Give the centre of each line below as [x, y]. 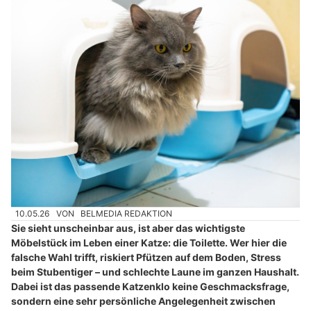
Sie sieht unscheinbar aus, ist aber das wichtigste [128, 228]
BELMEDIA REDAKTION [127, 214]
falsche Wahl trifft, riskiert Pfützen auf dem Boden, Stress [146, 258]
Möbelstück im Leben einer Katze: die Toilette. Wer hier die [149, 243]
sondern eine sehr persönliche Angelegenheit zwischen [143, 301]
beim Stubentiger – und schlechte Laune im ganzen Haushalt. [155, 272]
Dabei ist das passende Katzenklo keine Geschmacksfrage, [150, 287]
